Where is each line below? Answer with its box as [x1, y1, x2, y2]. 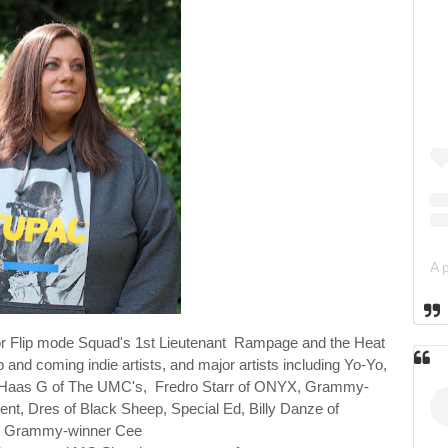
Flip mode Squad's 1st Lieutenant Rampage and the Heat [10, 333, 386, 351]
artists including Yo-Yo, [239, 355, 388, 373]
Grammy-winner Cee [3, 421, 146, 439]
